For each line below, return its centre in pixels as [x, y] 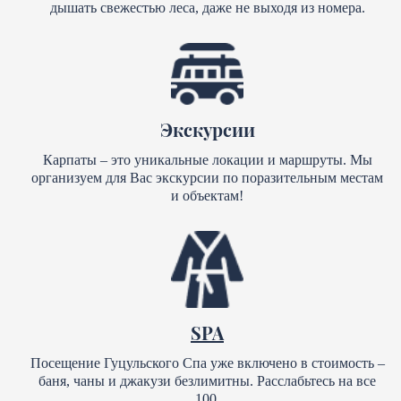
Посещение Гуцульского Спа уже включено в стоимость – [207, 363]
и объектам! [207, 195]
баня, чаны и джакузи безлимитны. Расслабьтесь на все [207, 381]
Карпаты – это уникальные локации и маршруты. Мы [207, 159]
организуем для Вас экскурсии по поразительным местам [207, 177]
